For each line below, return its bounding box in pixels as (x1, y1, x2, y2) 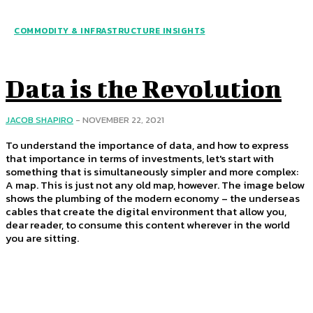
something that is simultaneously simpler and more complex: (6, 163, 298, 180)
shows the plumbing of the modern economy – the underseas (6, 189, 300, 206)
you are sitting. (6, 229, 79, 246)
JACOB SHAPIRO (6, 112, 73, 126)
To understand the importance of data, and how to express (6, 136, 289, 153)
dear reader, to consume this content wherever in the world (6, 216, 290, 233)
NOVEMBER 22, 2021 (82, 112, 164, 126)
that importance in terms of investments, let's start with (6, 150, 274, 166)
